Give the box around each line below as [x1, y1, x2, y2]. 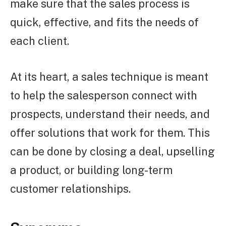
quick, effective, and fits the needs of [10, 15, 199, 29]
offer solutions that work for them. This [10, 126, 210, 139]
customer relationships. [10, 182, 131, 195]
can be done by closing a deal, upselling [10, 144, 215, 158]
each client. [10, 34, 69, 47]
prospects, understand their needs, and [10, 107, 210, 121]
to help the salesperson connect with [10, 88, 197, 102]
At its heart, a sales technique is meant [10, 70, 208, 83]
